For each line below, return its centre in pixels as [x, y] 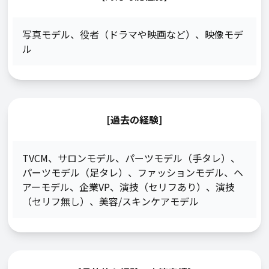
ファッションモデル [181, 172]
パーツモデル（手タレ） [178, 158]
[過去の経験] [134, 119]
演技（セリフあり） [163, 187]
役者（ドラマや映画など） [138, 34]
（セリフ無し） [56, 201]
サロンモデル [87, 158]
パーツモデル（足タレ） [75, 172]
